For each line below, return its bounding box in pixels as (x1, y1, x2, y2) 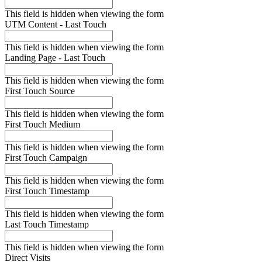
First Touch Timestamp (5, 186, 89, 196)
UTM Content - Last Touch (5, 19, 106, 30)
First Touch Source (5, 86, 75, 96)
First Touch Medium (5, 119, 80, 130)
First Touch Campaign (5, 153, 87, 163)
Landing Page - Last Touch (5, 53, 105, 63)
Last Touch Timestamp (5, 219, 89, 230)
